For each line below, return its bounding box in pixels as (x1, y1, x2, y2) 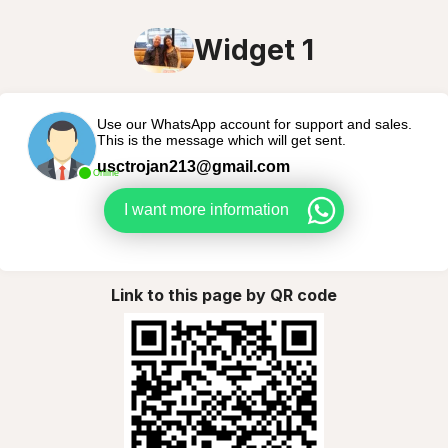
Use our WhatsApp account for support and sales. (96, 115, 412, 132)
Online (92, 167, 119, 178)
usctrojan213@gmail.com (96, 157, 290, 175)
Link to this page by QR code (111, 285, 337, 306)
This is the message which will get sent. (96, 131, 346, 148)
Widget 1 (194, 33, 314, 68)
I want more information (124, 201, 289, 219)
